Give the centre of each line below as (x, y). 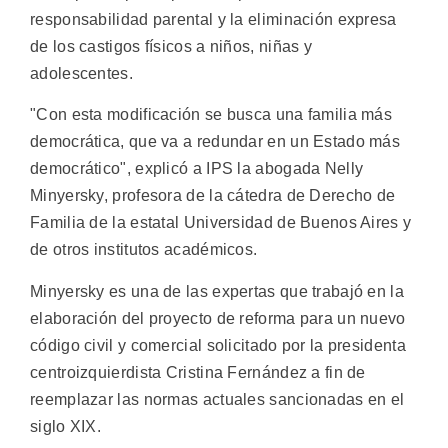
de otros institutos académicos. (144, 250)
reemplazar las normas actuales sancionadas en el (217, 399)
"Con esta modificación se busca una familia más (211, 115)
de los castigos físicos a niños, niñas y (171, 46)
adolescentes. (81, 73)
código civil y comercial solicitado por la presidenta (218, 345)
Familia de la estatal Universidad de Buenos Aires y (221, 223)
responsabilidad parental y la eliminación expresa (213, 19)
